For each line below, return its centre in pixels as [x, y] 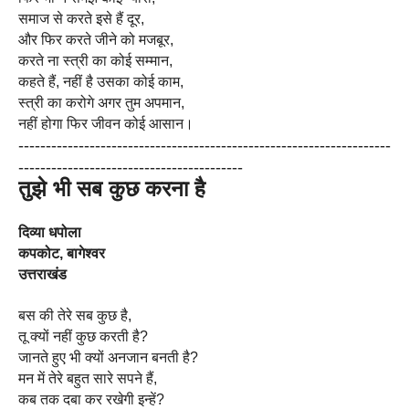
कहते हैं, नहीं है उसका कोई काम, [101, 82]
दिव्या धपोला [50, 232]
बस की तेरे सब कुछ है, [75, 315]
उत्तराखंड [42, 274]
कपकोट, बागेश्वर [62, 253]
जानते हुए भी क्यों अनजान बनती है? [108, 357]
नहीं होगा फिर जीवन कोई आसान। [106, 124]
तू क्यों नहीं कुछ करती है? [83, 336]
